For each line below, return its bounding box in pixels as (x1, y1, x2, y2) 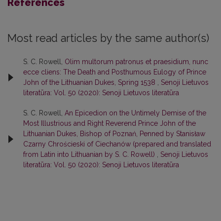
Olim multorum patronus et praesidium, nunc (65, 58, 208, 66)
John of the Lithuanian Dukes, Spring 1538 (23, 78, 157, 87)
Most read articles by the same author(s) (7, 32, 209, 45)
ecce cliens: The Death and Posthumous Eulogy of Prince (23, 68, 206, 76)
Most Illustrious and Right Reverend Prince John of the (23, 119, 196, 128)
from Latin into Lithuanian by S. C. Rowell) (23, 150, 157, 159)
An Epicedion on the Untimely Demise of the (65, 109, 206, 117)
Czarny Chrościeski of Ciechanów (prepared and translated (23, 140, 211, 148)
